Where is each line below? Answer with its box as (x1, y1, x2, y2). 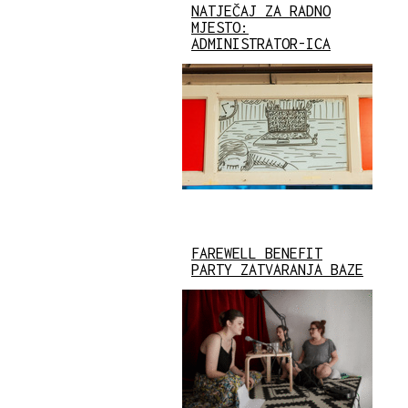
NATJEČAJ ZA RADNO (191, 2, 331, 19)
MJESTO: (191, 18, 249, 36)
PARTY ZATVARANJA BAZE (191, 261, 363, 279)
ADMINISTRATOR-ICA (191, 35, 331, 52)
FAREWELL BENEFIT (191, 245, 322, 262)
